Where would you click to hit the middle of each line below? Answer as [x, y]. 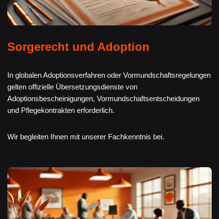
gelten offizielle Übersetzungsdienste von [72, 87]
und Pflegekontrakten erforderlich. [61, 110]
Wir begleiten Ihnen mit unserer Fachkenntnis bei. [86, 137]
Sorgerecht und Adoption [78, 47]
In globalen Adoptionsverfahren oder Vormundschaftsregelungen [109, 75]
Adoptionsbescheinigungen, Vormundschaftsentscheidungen [103, 99]
